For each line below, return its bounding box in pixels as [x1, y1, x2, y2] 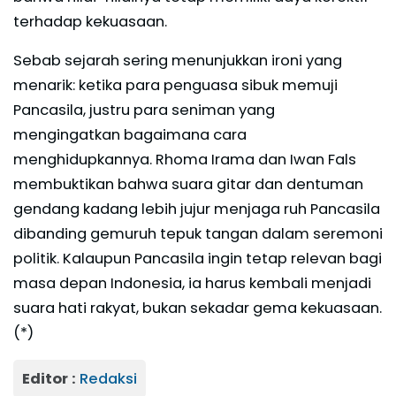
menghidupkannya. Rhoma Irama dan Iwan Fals [13, 148, 356, 170]
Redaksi [80, 368, 137, 389]
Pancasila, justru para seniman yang [13, 99, 275, 120]
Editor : [22, 368, 80, 389]
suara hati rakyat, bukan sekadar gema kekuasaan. [13, 297, 382, 318]
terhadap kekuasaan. [13, 11, 167, 32]
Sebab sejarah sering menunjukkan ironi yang [13, 49, 342, 71]
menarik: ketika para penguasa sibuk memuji [13, 74, 338, 95]
